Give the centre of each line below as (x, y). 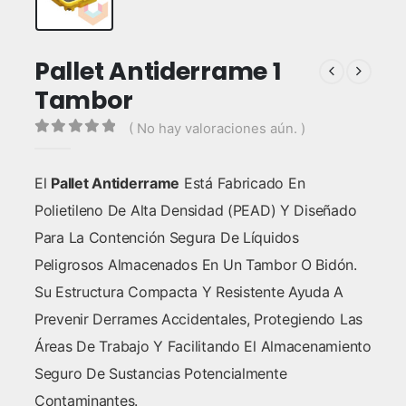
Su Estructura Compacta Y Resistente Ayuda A (189, 292)
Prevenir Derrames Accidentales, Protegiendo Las (198, 319)
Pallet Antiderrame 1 (158, 71)
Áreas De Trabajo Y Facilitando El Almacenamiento (203, 347)
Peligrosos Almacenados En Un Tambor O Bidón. (195, 265)
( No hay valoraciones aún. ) (217, 128)
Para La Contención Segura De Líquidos (166, 238)
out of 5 (89, 146)
